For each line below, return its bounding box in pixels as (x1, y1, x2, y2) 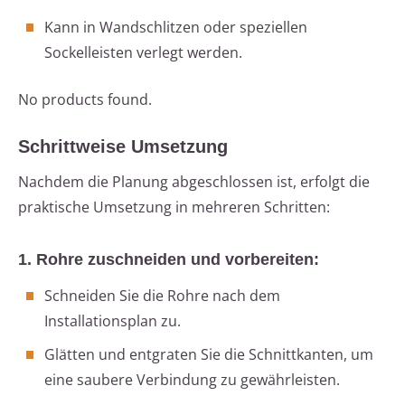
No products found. (18, 89, 152, 110)
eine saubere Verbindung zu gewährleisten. (44, 370, 340, 391)
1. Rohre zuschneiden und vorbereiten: (18, 250, 319, 269)
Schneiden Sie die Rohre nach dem (44, 286, 280, 306)
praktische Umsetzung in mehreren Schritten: (18, 197, 330, 218)
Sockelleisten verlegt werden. (44, 42, 242, 63)
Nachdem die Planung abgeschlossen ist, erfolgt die (18, 172, 370, 193)
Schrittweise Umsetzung (18, 137, 228, 157)
